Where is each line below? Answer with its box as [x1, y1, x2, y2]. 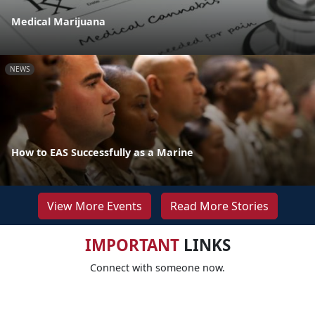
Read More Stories [169, 198, 269, 214]
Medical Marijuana [11, 14, 105, 28]
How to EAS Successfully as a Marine [11, 146, 193, 160]
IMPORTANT [84, 234, 179, 257]
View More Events [46, 198, 142, 214]
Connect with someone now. [90, 261, 225, 275]
